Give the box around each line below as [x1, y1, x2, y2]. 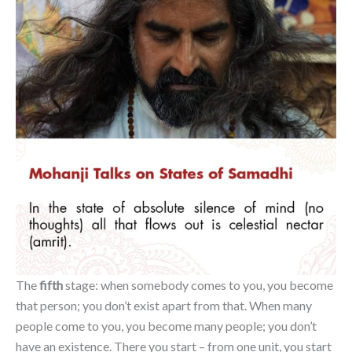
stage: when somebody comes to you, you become [63, 277, 333, 292]
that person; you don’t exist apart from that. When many [16, 297, 312, 313]
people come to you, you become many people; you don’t [16, 317, 317, 333]
